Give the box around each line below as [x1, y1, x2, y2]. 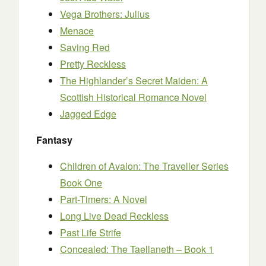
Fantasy [36, 133, 72, 147]
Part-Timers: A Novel [60, 192, 147, 206]
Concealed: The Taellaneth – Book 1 [60, 242, 214, 256]
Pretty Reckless [60, 57, 126, 71]
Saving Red [60, 40, 110, 54]
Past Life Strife [60, 226, 121, 239]
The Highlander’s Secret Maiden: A [60, 74, 208, 87]
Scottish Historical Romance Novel [60, 90, 207, 104]
